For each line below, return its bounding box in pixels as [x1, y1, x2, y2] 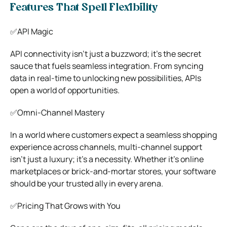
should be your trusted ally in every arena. [10, 177, 163, 189]
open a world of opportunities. [10, 84, 120, 96]
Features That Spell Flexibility [10, 3, 158, 13]
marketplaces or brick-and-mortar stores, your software [10, 165, 216, 177]
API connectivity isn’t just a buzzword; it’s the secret [10, 48, 201, 59]
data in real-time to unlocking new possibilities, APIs [10, 72, 201, 84]
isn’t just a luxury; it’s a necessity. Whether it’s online [10, 153, 204, 165]
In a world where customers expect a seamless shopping [10, 129, 217, 140]
